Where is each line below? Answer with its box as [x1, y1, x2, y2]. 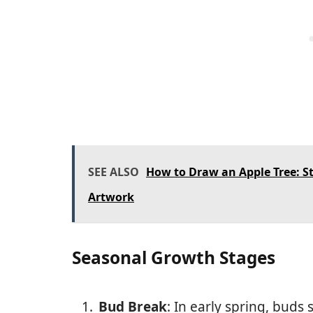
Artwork [88, 189, 134, 205]
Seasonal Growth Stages [72, 245, 275, 269]
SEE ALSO [88, 163, 139, 180]
